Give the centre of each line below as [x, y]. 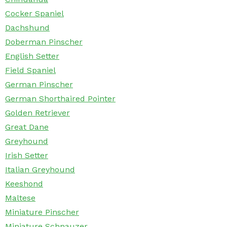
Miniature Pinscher [42, 212]
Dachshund [27, 28]
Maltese [20, 198]
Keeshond [24, 184]
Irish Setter [27, 156]
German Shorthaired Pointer [60, 99]
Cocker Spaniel [34, 14]
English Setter [32, 56]
